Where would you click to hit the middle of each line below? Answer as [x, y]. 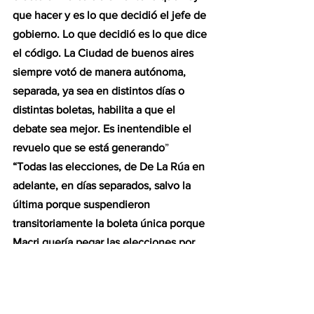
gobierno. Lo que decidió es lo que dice [111, 34]
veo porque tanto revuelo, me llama [101, 280]
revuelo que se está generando [89, 147]
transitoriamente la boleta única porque [110, 223]
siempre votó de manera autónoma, [101, 71]
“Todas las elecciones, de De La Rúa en [110, 166]
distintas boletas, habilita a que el [95, 109]
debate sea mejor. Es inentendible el [103, 128]
